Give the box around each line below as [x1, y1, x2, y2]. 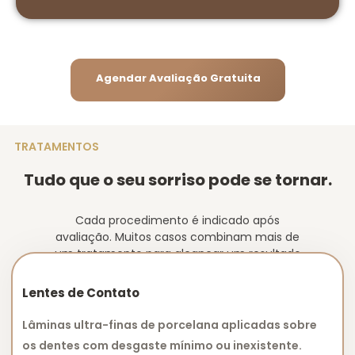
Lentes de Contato [22, 284, 139, 302]
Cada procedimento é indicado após [75, 212, 280, 228]
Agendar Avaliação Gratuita [95, 70, 261, 86]
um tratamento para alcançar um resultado [54, 245, 301, 261]
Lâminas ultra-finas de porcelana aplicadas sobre [22, 317, 317, 334]
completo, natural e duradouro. [90, 261, 265, 278]
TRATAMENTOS [14, 138, 99, 155]
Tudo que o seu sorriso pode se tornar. [23, 168, 332, 191]
